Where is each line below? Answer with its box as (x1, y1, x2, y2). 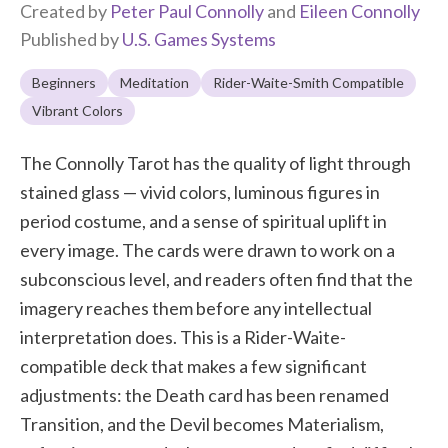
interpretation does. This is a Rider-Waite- (20, 325, 346, 348)
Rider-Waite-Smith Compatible (213, 73, 404, 91)
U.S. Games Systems (122, 27, 276, 50)
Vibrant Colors (32, 101, 123, 119)
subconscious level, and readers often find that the (20, 267, 413, 290)
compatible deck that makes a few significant (20, 354, 367, 377)
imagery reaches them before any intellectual (20, 296, 372, 319)
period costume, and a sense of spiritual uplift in (20, 209, 387, 232)
